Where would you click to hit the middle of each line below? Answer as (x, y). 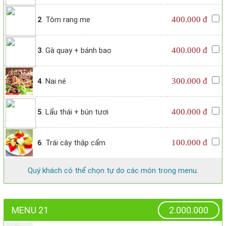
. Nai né (54, 81)
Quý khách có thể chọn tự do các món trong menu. (113, 171)
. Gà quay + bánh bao (77, 51)
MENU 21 (30, 210)
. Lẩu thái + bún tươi (75, 112)
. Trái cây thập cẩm (74, 143)
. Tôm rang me (66, 20)
